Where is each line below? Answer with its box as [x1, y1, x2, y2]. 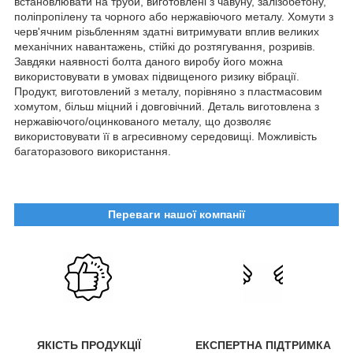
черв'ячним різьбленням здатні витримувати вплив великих [14, 24, 319, 38]
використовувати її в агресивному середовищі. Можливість [14, 129, 317, 143]
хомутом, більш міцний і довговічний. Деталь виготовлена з [14, 99, 319, 113]
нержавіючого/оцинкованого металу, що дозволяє [14, 114, 271, 128]
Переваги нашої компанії [108, 207, 245, 221]
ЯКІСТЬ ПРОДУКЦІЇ [36, 338, 141, 351]
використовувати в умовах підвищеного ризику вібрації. [14, 69, 299, 83]
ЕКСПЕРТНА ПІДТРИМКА [195, 338, 331, 351]
